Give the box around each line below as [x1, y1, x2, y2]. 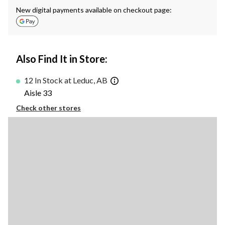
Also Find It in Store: [16, 53, 107, 65]
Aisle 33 [24, 87, 52, 97]
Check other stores [16, 103, 81, 112]
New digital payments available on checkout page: [16, 6, 172, 15]
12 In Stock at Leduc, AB [24, 75, 107, 85]
